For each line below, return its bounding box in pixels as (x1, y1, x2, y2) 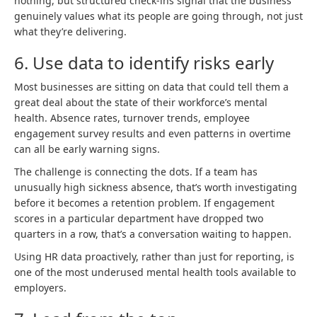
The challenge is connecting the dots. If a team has (14, 165, 258, 178)
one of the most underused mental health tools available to (14, 265, 296, 279)
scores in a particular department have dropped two (14, 212, 263, 225)
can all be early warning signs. (14, 142, 160, 156)
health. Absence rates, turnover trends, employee (14, 111, 250, 125)
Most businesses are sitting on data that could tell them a (14, 80, 289, 93)
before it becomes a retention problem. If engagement (14, 196, 275, 209)
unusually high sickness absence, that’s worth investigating (14, 180, 297, 194)
